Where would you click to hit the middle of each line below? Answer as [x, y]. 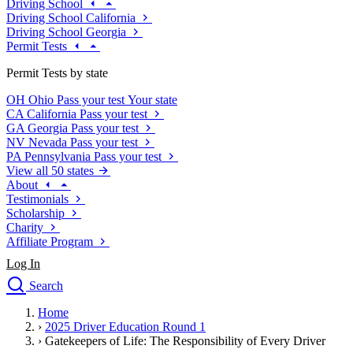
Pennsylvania [58, 157]
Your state [152, 100]
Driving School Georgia [66, 32]
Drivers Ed [37, 318]
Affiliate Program [50, 242]
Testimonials [37, 199]
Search [46, 286]
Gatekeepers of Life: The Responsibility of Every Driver [185, 341]
